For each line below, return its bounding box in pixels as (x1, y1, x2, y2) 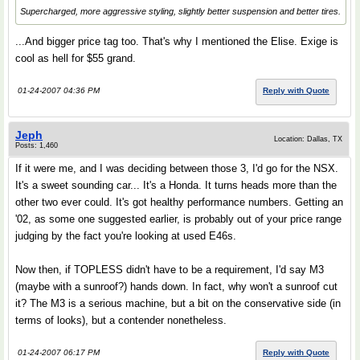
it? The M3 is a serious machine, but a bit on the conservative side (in (15, 297, 341, 310)
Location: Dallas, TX (274, 135, 342, 144)
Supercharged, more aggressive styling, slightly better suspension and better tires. (20, 6, 341, 17)
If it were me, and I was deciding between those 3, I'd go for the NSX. (15, 162, 338, 175)
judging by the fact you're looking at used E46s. (15, 230, 236, 243)
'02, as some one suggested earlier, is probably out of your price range (15, 213, 342, 226)
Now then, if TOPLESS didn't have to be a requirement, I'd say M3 (15, 264, 324, 276)
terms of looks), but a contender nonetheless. (15, 314, 227, 327)
